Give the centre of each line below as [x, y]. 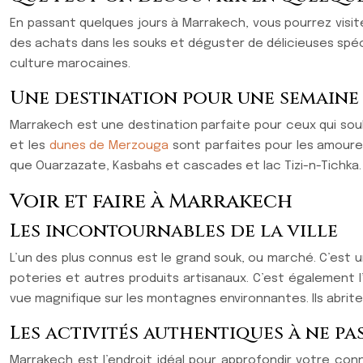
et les [30, 146]
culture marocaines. [70, 64]
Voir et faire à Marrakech [151, 201]
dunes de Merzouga [109, 146]
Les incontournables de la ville [174, 231]
